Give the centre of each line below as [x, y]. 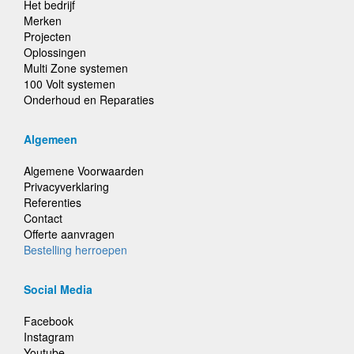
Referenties [53, 202]
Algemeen [51, 139]
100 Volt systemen [70, 84]
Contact [43, 218]
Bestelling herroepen [75, 250]
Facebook [49, 321]
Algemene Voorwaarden [84, 171]
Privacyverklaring [66, 186]
